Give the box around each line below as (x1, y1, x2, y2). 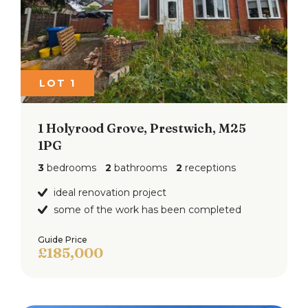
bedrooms (44, 161, 96, 174)
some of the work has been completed (54, 203, 241, 216)
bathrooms (111, 161, 167, 174)
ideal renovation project (54, 186, 166, 199)
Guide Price (38, 234, 87, 245)
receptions (182, 161, 236, 174)
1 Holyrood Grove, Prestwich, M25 (38, 120, 246, 136)
